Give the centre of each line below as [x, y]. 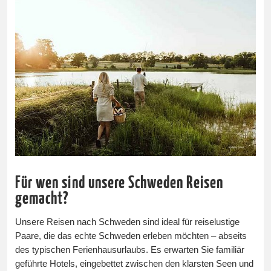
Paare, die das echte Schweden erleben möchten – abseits [131, 236]
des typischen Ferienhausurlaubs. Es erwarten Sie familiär [130, 250]
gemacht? [42, 199]
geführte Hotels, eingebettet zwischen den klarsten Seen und [135, 263]
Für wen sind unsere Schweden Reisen [119, 183]
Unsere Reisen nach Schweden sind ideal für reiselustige [128, 222]
